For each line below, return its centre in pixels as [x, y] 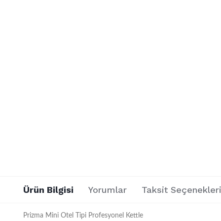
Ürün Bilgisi [48, 190]
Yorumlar [108, 190]
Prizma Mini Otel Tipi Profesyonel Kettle [83, 216]
